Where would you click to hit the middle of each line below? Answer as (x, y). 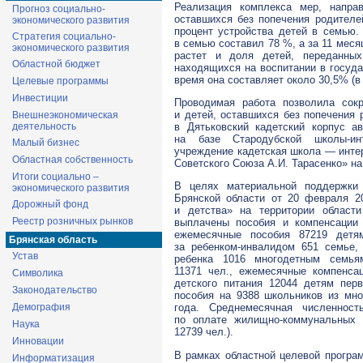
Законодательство (55, 290)
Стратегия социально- (64, 36)
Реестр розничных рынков (73, 221)
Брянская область (53, 240)
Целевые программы (60, 81)
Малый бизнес (46, 143)
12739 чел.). (204, 332)
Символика (38, 273)
